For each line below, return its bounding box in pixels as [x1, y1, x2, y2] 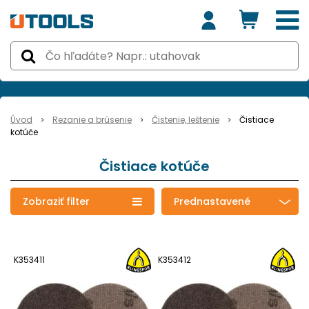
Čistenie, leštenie [152, 114, 219, 126]
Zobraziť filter [23, 195, 90, 208]
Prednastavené [174, 195, 250, 208]
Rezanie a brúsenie [52, 114, 132, 126]
